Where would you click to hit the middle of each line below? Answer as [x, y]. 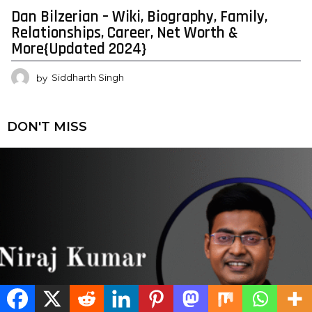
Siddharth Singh [88, 78]
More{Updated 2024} [79, 49]
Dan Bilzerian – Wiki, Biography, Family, [139, 17]
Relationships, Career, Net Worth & [125, 33]
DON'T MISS [47, 126]
